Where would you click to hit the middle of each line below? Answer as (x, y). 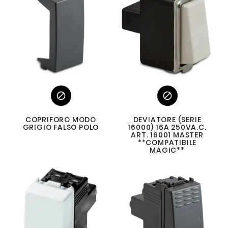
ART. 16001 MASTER (167, 135)
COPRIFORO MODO (61, 120)
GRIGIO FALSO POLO (61, 127)
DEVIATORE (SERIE (167, 120)
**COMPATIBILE (167, 142)
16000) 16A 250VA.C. (167, 127)
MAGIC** (167, 150)
